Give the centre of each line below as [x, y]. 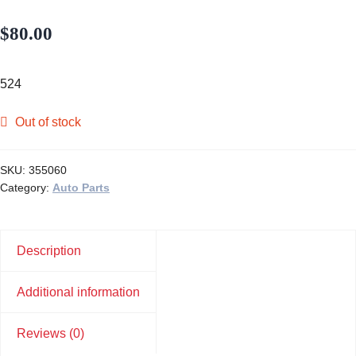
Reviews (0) [50, 334]
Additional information [78, 292]
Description [49, 251]
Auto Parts [81, 188]
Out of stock [48, 122]
